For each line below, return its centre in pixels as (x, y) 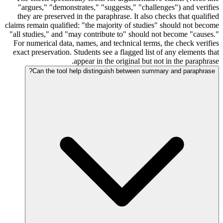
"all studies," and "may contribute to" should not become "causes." (114, 34)
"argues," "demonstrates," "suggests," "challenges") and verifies (118, 7)
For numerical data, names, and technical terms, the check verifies (116, 43)
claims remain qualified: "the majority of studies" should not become (112, 25)
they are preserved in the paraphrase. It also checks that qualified (118, 16)
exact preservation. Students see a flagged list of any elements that (116, 52)
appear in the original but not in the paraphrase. (146, 61)
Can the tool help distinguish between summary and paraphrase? (124, 71)
